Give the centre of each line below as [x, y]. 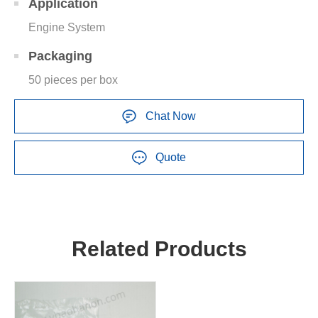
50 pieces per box [73, 80]
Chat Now [171, 116]
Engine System [67, 27]
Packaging [60, 56]
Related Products [159, 249]
